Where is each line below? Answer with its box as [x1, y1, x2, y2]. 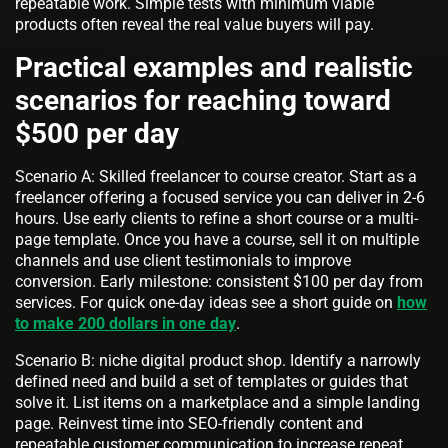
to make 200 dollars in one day [15, 314, 236, 334]
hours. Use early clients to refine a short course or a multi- [15, 209, 418, 229]
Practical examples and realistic [15, 51, 413, 85]
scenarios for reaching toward [15, 84, 391, 118]
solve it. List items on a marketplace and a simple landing [15, 393, 420, 413]
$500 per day [15, 117, 179, 151]
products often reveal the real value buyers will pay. [15, 15, 374, 35]
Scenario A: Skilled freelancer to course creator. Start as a [15, 167, 417, 187]
